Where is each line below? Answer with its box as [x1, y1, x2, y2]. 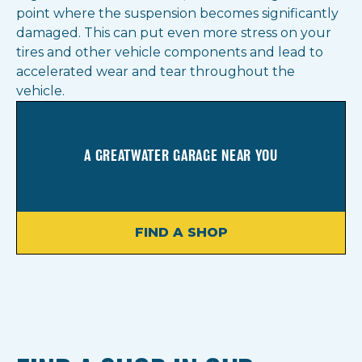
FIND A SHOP [134, 225, 228, 241]
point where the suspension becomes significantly [16, 6, 339, 22]
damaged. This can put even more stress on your [16, 25, 331, 41]
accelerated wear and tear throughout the [16, 64, 295, 80]
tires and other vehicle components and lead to [16, 44, 323, 61]
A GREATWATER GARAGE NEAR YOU [84, 149, 278, 165]
